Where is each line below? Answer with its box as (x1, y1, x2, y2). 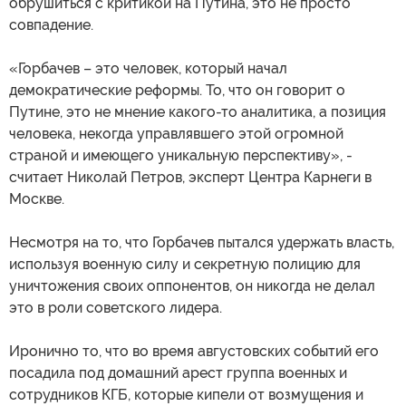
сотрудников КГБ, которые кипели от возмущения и (9, 385, 363, 403)
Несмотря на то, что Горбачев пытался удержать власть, (9, 233, 394, 251)
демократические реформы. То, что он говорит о (9, 81, 345, 99)
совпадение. (9, 15, 93, 34)
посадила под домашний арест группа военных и (9, 363, 347, 382)
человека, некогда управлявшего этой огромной (9, 124, 343, 142)
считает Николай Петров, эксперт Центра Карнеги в (9, 168, 372, 186)
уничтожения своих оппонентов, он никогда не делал (9, 276, 375, 295)
